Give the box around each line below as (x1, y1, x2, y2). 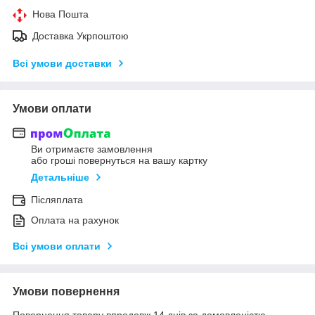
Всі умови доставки (13, 57, 112, 69)
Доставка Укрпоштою (32, 30, 129, 41)
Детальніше (31, 172, 89, 184)
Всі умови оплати (13, 240, 101, 252)
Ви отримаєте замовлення (31, 143, 153, 155)
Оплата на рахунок (31, 214, 119, 226)
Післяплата (31, 194, 83, 206)
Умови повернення (13, 285, 120, 298)
